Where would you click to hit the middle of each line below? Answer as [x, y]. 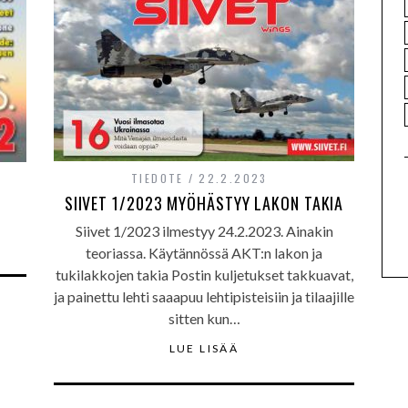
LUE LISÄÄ [204, 348]
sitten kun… [204, 318]
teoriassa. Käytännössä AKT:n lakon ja [204, 253]
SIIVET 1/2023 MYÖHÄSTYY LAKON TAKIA [204, 203]
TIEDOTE [158, 178]
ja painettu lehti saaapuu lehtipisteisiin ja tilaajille [204, 296]
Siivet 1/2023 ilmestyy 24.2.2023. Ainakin [204, 231]
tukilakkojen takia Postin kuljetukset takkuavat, [204, 275]
